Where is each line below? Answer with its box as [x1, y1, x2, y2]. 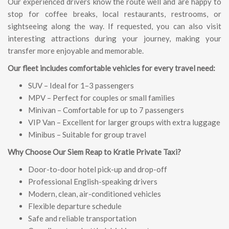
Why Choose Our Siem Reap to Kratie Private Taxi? [8, 147, 181, 156]
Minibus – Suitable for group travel [28, 130, 146, 139]
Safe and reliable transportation [28, 214, 136, 223]
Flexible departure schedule [28, 201, 122, 211]
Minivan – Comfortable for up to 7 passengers [28, 105, 184, 114]
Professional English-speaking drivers [28, 177, 157, 186]
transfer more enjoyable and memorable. [8, 46, 144, 55]
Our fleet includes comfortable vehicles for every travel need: [8, 63, 215, 73]
